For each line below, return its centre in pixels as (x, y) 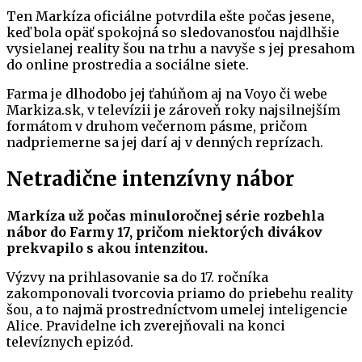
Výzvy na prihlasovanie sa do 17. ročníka (137, 278)
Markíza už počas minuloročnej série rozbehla (166, 216)
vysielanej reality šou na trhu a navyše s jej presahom (181, 49)
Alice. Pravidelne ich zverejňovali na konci (146, 326)
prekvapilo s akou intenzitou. (107, 248)
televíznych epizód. (70, 342)
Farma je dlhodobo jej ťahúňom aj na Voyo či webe (167, 94)
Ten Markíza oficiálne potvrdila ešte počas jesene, (170, 17)
